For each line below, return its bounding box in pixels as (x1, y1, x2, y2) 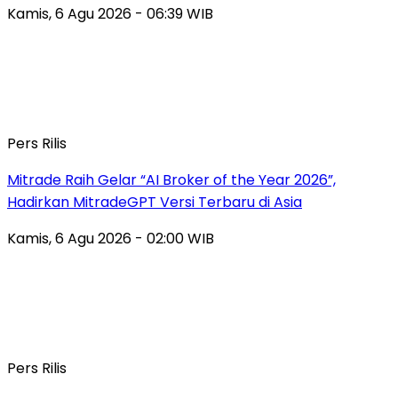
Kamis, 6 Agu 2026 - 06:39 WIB (7, 3, 213, 24)
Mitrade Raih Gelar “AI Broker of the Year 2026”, (7, 169, 336, 190)
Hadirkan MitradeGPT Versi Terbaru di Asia (7, 191, 302, 212)
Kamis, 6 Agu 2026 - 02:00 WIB (7, 227, 214, 249)
